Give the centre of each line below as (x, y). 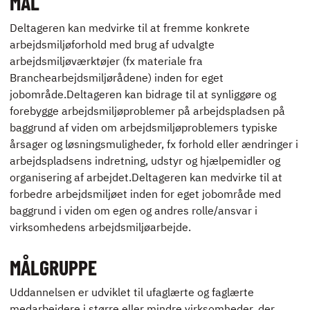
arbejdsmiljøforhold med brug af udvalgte (112, 44)
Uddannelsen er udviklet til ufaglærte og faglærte (132, 292)
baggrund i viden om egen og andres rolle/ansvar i (134, 210)
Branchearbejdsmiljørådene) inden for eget (117, 77)
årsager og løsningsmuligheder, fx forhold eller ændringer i (154, 144)
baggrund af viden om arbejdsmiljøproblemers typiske (144, 127)
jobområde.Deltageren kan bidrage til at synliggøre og (143, 94)
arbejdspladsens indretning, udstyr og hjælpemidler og (145, 160)
